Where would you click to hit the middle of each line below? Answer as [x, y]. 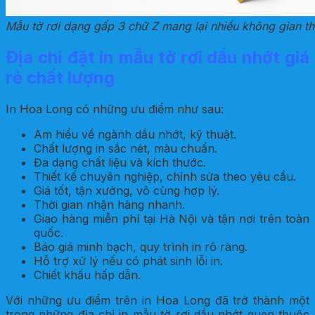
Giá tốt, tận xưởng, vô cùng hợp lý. [127, 190]
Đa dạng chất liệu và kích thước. [120, 162]
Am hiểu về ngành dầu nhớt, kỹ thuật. [135, 134]
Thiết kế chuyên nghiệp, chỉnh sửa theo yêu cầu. [165, 176]
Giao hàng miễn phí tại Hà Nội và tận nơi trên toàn [172, 218]
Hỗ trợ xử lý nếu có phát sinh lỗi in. [128, 261]
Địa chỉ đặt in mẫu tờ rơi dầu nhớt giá [157, 57]
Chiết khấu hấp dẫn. [87, 275]
